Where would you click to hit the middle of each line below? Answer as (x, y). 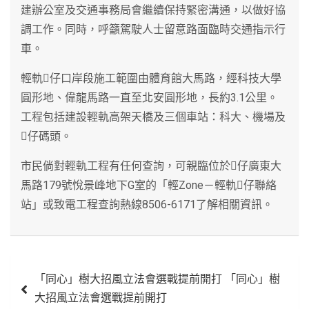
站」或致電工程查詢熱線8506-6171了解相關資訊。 (147, 204)
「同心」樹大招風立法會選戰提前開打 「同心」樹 (157, 279)
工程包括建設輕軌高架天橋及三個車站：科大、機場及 (153, 117)
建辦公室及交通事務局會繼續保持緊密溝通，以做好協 (153, 10)
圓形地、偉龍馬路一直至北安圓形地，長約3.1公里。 (149, 97)
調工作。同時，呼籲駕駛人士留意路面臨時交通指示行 (153, 29)
